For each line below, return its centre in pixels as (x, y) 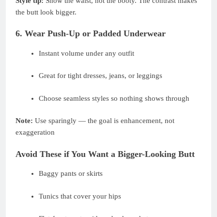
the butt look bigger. (46, 12)
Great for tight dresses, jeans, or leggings (100, 76)
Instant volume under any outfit (86, 53)
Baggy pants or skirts (70, 174)
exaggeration (35, 132)
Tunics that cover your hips (80, 196)
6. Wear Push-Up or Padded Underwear (91, 34)
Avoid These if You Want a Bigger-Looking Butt (105, 154)
